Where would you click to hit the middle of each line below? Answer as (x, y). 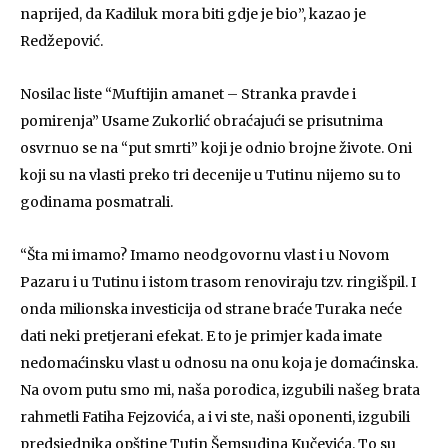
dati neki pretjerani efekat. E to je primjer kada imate (201, 336)
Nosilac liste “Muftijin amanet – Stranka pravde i (188, 94)
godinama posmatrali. (96, 202)
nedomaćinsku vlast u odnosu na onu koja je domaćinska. (219, 363)
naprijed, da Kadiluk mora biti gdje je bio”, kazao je (193, 14)
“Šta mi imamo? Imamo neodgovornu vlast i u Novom (204, 255)
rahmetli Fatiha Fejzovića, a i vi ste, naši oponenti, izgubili (215, 417)
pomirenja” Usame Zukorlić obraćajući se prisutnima (201, 121)
